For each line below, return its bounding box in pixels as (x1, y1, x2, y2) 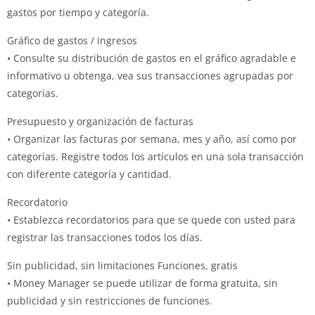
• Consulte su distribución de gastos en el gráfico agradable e (7, 51, 296, 65)
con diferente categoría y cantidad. (7, 167, 172, 181)
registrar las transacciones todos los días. (7, 231, 202, 244)
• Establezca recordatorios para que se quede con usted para (7, 213, 295, 226)
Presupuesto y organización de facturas (7, 115, 193, 128)
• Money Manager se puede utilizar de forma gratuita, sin (7, 276, 278, 290)
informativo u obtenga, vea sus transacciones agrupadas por (7, 69, 293, 82)
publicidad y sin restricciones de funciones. (7, 294, 212, 307)
